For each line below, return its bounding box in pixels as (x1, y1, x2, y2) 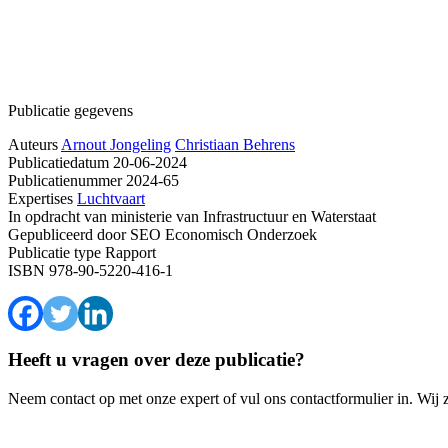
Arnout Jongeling (61, 135, 171, 153)
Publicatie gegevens (8, 101, 133, 119)
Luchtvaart (77, 189, 145, 207)
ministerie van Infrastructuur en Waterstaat (107, 207, 376, 225)
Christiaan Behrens (175, 135, 295, 153)
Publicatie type (8, 243, 101, 261)
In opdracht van (8, 207, 107, 225)
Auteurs (8, 135, 58, 153)
